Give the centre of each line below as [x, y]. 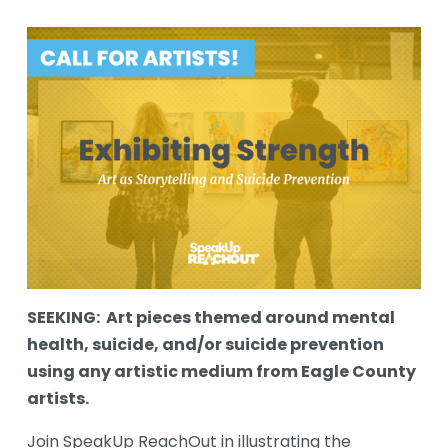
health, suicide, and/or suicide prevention [205, 346]
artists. [57, 400]
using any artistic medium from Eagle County [221, 373]
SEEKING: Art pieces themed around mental [210, 319]
